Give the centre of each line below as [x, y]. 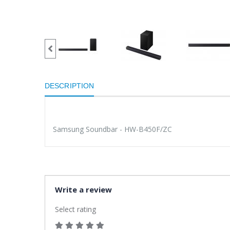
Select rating [75, 209]
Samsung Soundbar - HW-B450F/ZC [112, 129]
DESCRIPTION [70, 86]
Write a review [83, 189]
